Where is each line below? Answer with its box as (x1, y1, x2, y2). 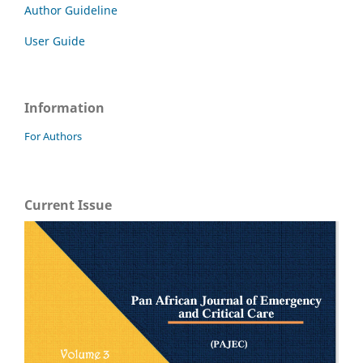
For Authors (24, 129, 82, 144)
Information (24, 99, 105, 117)
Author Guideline (24, 2, 117, 19)
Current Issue (24, 196, 112, 215)
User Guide (24, 33, 85, 49)
